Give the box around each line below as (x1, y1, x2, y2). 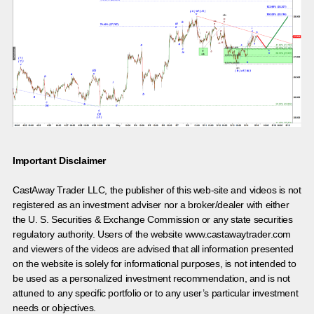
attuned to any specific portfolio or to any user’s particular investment (13, 287, 299, 299)
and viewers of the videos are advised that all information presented (13, 243, 294, 255)
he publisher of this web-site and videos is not (112, 184, 301, 196)
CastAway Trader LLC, (13, 184, 107, 196)
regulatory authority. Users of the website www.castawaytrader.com (13, 228, 292, 240)
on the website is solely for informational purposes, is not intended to (13, 258, 296, 270)
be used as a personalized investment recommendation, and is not (13, 273, 290, 285)
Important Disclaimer (13, 155, 106, 167)
